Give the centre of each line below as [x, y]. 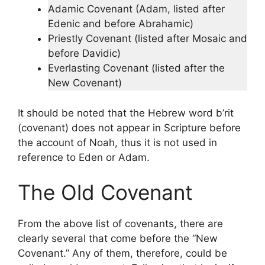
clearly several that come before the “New [118, 239]
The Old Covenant [105, 193]
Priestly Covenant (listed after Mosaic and [148, 39]
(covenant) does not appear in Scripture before [129, 127]
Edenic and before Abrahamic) [121, 24]
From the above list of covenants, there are [120, 224]
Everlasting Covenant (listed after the [136, 68]
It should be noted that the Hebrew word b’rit [126, 113]
